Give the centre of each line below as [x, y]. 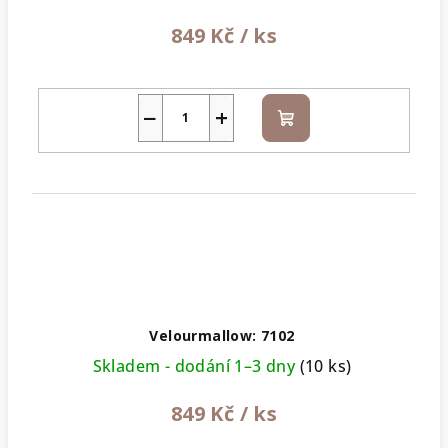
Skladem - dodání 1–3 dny [196, 366]
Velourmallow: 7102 [222, 336]
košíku [309, 140]
